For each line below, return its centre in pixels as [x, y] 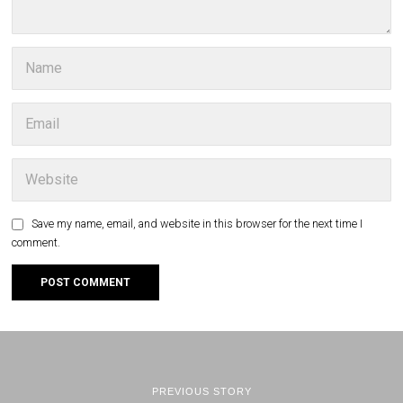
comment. [36, 243]
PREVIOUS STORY [201, 391]
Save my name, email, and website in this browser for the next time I [197, 224]
